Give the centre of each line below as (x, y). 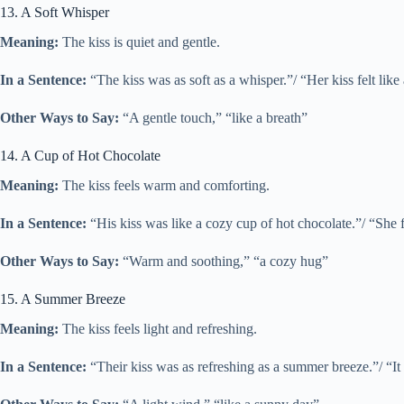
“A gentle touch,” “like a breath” (213, 118)
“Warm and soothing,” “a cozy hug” (224, 261)
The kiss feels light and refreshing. (158, 328)
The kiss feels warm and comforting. (164, 185)
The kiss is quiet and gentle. (139, 42)
